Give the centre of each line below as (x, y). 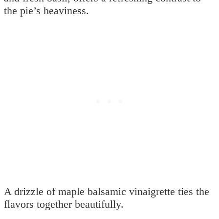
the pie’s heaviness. (46, 10)
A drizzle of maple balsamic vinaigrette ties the (107, 191)
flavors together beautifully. (64, 204)
